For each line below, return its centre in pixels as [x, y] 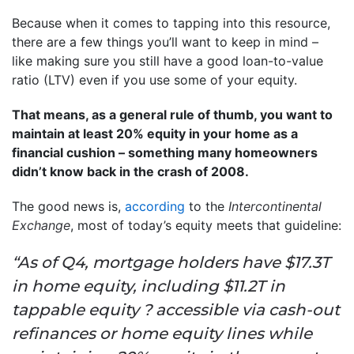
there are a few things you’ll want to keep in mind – [165, 41]
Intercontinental [275, 206]
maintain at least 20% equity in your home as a [155, 133]
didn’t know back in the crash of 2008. [130, 171]
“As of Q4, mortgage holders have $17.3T [171, 262]
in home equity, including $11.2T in [149, 286]
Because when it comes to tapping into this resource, [171, 23]
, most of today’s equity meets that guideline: [206, 225]
